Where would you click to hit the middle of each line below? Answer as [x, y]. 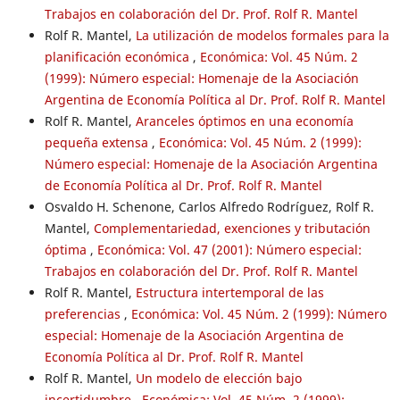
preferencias [84, 313]
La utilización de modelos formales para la [262, 35]
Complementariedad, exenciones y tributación [232, 228]
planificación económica [118, 56]
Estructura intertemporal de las [229, 292]
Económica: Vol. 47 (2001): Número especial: [229, 249]
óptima [67, 249]
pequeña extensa [98, 142]
